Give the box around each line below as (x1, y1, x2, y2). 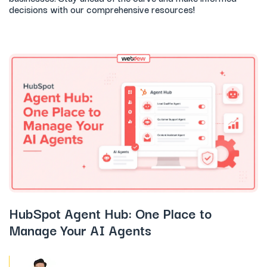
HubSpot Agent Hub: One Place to (9, 202, 212, 224)
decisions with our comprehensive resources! (9, 1, 195, 16)
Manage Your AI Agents (9, 219, 151, 241)
